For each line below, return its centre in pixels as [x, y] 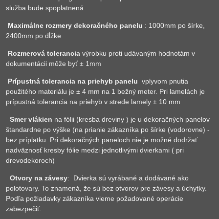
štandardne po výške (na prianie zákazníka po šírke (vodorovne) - [108, 130]
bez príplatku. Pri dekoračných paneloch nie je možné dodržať [102, 140]
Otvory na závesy [39, 178]
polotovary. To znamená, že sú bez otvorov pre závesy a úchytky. [106, 188]
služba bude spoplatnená [45, 8]
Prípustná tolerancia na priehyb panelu [74, 81]
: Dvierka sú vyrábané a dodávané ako [128, 178]
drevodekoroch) [30, 160]
